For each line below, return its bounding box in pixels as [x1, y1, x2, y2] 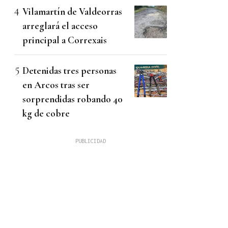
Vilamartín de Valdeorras [22, 6, 122, 18]
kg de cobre [22, 107, 70, 120]
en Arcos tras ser [22, 79, 90, 91]
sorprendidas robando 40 [22, 93, 123, 105]
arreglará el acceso [22, 20, 98, 32]
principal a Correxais [22, 34, 107, 46]
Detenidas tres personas [22, 65, 117, 77]
